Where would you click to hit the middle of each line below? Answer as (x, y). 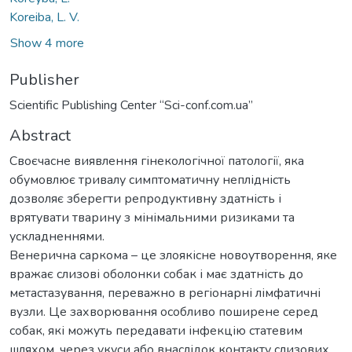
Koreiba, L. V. (44, 17)
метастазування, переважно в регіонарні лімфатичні (165, 293)
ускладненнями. (57, 236)
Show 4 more (47, 43)
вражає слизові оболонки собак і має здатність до (156, 274)
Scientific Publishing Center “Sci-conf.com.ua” (131, 105)
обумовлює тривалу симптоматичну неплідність (150, 180)
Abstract (40, 135)
